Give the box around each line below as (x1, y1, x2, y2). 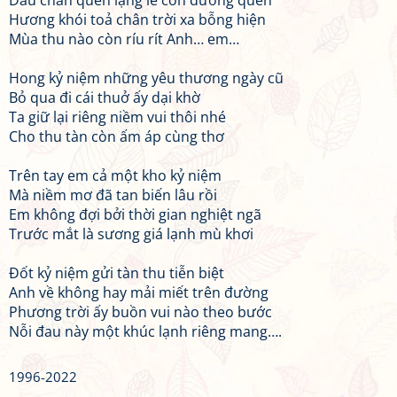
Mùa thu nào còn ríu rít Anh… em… (9, 29, 239, 49)
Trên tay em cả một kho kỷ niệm (9, 166, 222, 185)
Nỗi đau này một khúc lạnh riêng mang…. (9, 322, 282, 341)
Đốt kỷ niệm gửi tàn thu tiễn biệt (9, 263, 224, 283)
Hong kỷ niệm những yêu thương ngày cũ (9, 68, 284, 88)
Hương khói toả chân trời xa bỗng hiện (9, 10, 266, 29)
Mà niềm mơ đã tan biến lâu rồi (9, 185, 217, 205)
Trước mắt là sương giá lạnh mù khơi (9, 224, 253, 244)
